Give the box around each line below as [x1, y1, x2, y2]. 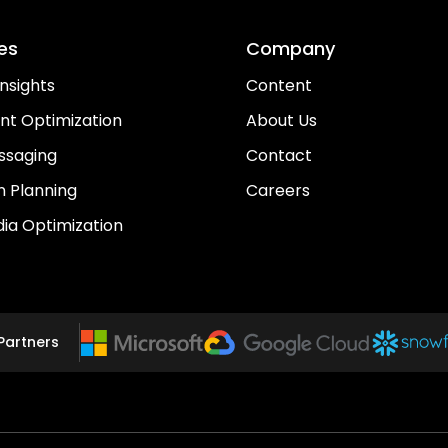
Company [246, 36, 335, 62]
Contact [246, 144, 312, 168]
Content [246, 74, 312, 98]
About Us [246, 109, 317, 133]
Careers [246, 179, 310, 203]
